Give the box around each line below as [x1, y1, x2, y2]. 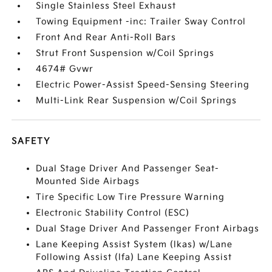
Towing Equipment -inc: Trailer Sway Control [36, 16, 246, 27]
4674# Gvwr [36, 64, 94, 74]
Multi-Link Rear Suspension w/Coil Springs [36, 95, 237, 106]
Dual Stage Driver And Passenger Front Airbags [36, 223, 260, 234]
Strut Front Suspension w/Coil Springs [36, 48, 215, 58]
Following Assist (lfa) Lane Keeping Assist [36, 252, 233, 262]
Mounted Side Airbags [36, 176, 140, 186]
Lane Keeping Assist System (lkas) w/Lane [36, 239, 233, 250]
